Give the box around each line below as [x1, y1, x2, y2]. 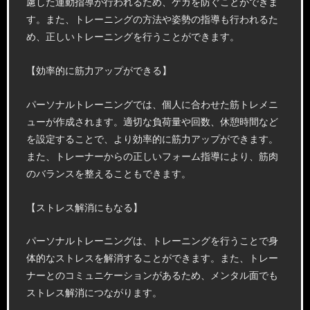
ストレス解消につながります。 [26, 288, 162, 299]
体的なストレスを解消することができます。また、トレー [26, 253, 278, 264]
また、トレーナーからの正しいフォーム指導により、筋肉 [26, 151, 278, 162]
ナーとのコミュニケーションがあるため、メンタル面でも [26, 271, 278, 282]
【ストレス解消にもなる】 [26, 202, 143, 213]
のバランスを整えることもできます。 [26, 168, 191, 179]
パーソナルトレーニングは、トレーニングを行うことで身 [26, 236, 278, 247]
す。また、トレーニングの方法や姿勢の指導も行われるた [26, 14, 278, 25]
